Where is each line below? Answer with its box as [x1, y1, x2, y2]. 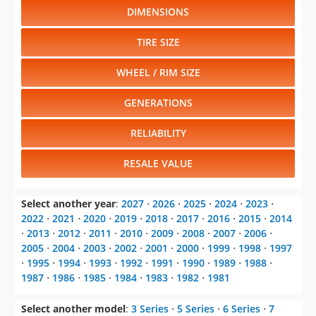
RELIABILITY [130, 126, 186, 140]
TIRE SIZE [136, 35, 180, 49]
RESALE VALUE [123, 157, 193, 171]
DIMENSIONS [127, 5, 189, 19]
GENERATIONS [123, 96, 193, 110]
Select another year [21, 197, 116, 211]
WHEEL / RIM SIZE [116, 66, 200, 80]
